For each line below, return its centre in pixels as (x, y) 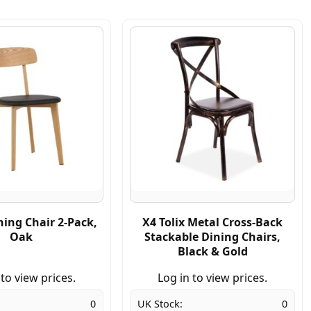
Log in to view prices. (212, 277)
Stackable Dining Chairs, (212, 236)
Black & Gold (212, 251)
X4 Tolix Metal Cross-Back (212, 222)
